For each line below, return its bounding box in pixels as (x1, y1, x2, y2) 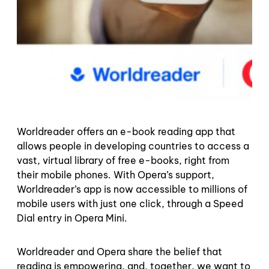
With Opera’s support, (113, 169, 214, 181)
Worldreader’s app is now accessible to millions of (17, 183, 247, 196)
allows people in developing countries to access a (17, 140, 249, 153)
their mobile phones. (17, 169, 113, 181)
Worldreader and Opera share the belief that (17, 246, 222, 258)
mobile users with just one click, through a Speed (17, 198, 243, 210)
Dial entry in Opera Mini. (17, 212, 127, 225)
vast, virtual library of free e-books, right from (17, 154, 229, 167)
